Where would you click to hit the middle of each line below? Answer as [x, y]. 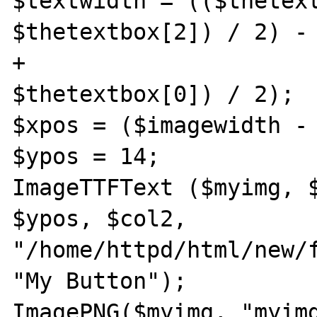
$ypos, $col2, [100, 218]
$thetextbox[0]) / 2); [154, 94]
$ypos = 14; [86, 156]
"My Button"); [100, 281]
